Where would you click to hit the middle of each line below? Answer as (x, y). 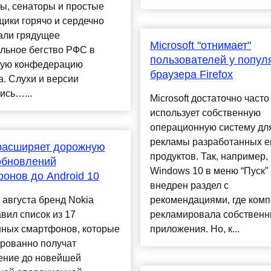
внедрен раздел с (189, 186)
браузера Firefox (191, 75)
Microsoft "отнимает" (200, 46)
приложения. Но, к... (194, 229)
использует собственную (205, 113)
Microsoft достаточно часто (209, 99)
